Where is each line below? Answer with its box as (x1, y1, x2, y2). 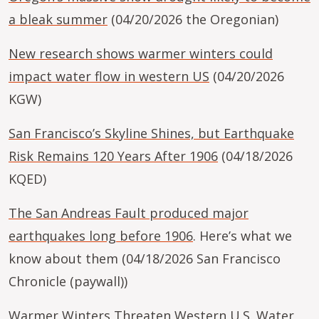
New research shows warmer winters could (9, 45, 273, 62)
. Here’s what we (193, 227, 292, 244)
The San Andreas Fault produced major (9, 204, 249, 221)
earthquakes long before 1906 (9, 227, 193, 244)
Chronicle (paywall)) (9, 273, 127, 290)
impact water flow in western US (9, 68, 209, 85)
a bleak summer (9, 11, 108, 28)
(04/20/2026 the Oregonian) (108, 11, 278, 28)
